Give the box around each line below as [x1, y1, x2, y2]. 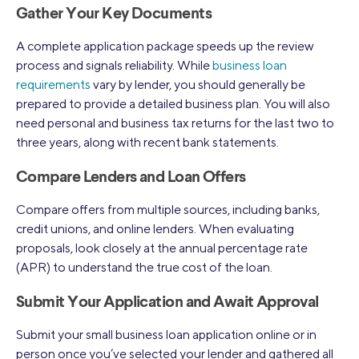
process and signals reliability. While [16, 57, 212, 73]
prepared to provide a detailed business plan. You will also [16, 95, 330, 111]
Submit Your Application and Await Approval [16, 294, 319, 311]
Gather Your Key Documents [16, 6, 212, 22]
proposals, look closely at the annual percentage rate [16, 240, 308, 256]
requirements [16, 76, 91, 92]
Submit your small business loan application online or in [16, 326, 317, 342]
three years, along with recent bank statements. [16, 134, 279, 150]
